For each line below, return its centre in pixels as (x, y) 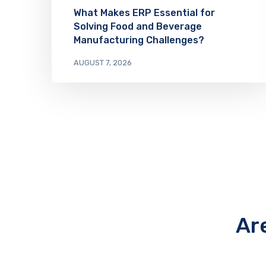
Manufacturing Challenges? (139, 40)
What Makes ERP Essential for (144, 12)
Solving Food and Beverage (138, 26)
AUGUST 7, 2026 (103, 62)
